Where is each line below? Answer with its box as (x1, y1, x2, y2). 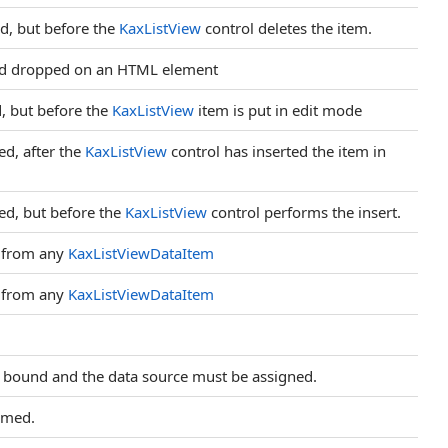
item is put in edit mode (194, 100, 362, 120)
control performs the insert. (207, 202, 401, 222)
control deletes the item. (201, 18, 372, 38)
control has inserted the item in (167, 141, 386, 161)
